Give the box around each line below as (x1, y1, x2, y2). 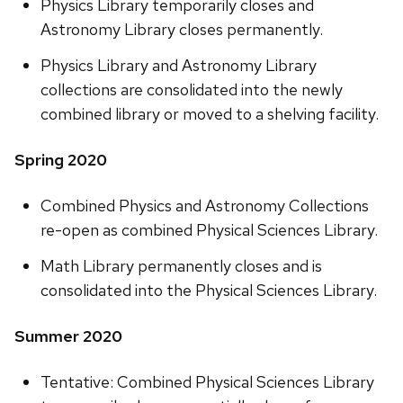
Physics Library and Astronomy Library (40, 54, 317, 76)
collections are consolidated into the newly (40, 78, 343, 100)
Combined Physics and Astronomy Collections (40, 194, 369, 216)
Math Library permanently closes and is (40, 255, 322, 276)
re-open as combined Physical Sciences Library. (40, 219, 378, 240)
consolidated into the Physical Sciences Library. (40, 279, 377, 300)
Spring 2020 (14, 148, 107, 170)
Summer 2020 (14, 325, 122, 346)
